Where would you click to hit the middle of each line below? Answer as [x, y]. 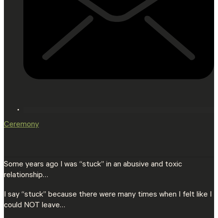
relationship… [26, 176]
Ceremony [21, 125]
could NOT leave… [35, 206]
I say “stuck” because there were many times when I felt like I [108, 195]
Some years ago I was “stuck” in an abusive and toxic [93, 165]
